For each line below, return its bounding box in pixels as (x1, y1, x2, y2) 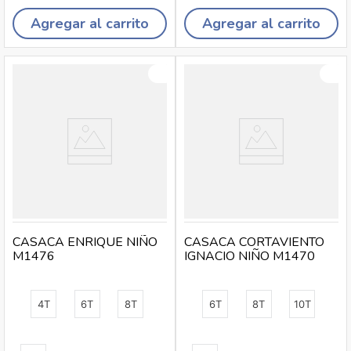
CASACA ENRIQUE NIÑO (13, 233, 157, 251)
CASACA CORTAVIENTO (184, 233, 324, 251)
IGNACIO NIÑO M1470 (184, 248, 315, 265)
